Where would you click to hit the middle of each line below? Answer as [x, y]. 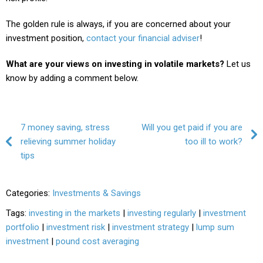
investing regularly [162, 213]
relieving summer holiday [68, 141]
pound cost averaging [97, 241]
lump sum [215, 227]
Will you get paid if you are [192, 127]
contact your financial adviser [143, 38]
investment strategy [151, 227]
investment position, [46, 38]
